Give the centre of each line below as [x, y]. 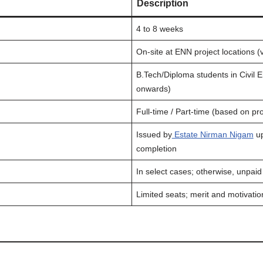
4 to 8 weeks [159, 29]
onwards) [153, 89]
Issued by [154, 134]
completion [156, 149]
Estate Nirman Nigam [213, 134]
